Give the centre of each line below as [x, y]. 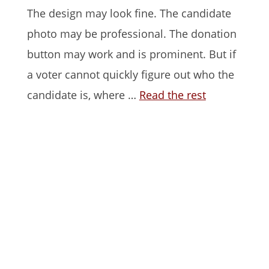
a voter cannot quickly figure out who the [130, 74]
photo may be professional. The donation [131, 33]
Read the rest [172, 95]
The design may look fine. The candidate [129, 13]
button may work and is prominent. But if [131, 54]
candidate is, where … [83, 95]
